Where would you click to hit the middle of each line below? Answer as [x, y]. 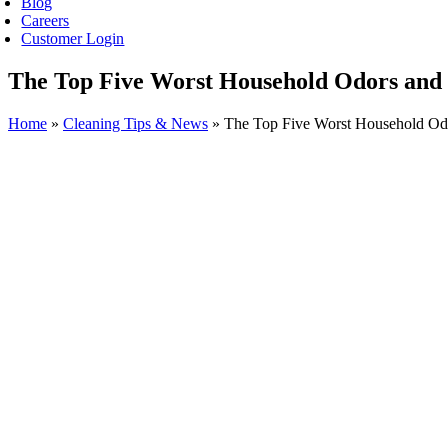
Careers [45, 20]
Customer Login [73, 38]
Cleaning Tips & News [135, 123]
